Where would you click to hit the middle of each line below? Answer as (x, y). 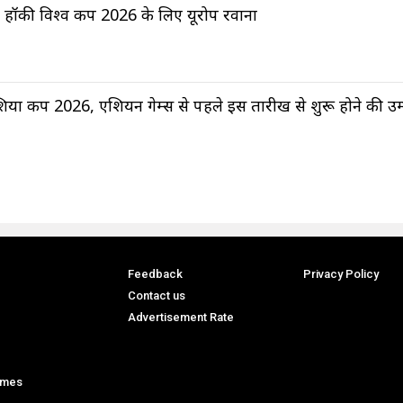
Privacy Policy (340, 274)
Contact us (156, 296)
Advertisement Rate (180, 318)
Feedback (155, 274)
